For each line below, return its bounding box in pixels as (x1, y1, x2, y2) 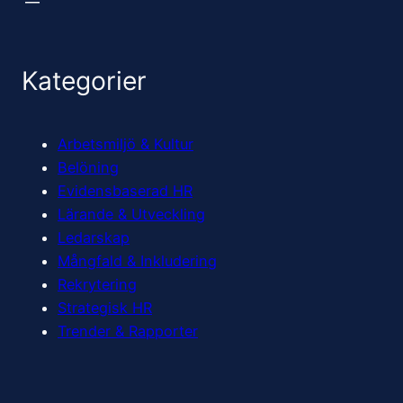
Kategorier (22, 65, 147, 96)
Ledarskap (58, 228, 130, 247)
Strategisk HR (58, 299, 152, 318)
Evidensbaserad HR (58, 182, 193, 201)
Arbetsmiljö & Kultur (58, 135, 193, 154)
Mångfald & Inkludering (58, 252, 217, 271)
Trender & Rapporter (58, 322, 198, 341)
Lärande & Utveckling (58, 205, 205, 224)
